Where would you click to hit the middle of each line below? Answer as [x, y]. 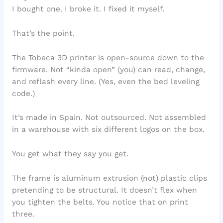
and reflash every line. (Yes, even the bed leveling [106, 81]
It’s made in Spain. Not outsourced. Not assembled [109, 118]
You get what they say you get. [70, 154]
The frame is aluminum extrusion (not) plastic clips [109, 178]
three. [23, 214]
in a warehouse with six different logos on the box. [108, 130]
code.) [23, 93]
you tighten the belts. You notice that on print [100, 202]
